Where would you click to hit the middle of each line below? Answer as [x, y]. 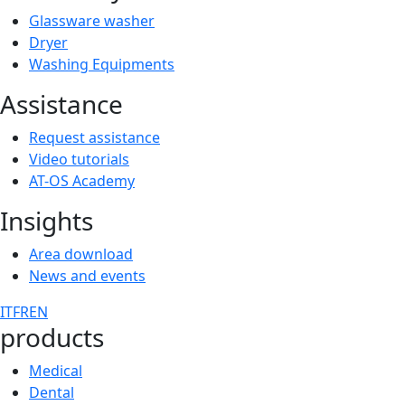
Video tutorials [79, 159]
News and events [87, 276]
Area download [81, 254]
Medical [56, 371]
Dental [52, 392]
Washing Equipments [102, 64]
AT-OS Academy [82, 181]
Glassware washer [92, 21]
